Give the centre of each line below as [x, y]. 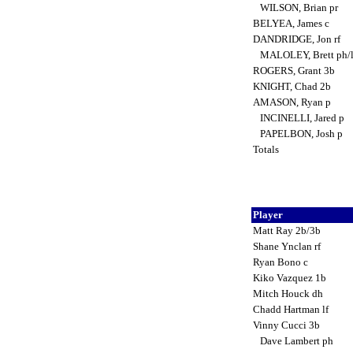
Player [269, 214]
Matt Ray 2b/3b [288, 230]
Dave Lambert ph [294, 340]
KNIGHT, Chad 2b [293, 86]
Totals [267, 149]
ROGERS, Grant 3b [295, 70]
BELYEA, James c [292, 23]
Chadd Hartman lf [292, 309]
